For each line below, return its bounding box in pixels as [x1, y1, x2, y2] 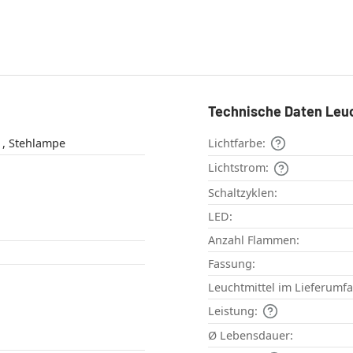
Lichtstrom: [208, 160, 269, 176]
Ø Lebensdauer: [208, 327, 293, 343]
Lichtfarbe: [208, 136, 266, 151]
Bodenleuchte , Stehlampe [8, 136, 65, 151]
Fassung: [208, 255, 255, 271]
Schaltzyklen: [208, 184, 277, 200]
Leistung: [208, 303, 258, 318]
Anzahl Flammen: [208, 232, 299, 247]
